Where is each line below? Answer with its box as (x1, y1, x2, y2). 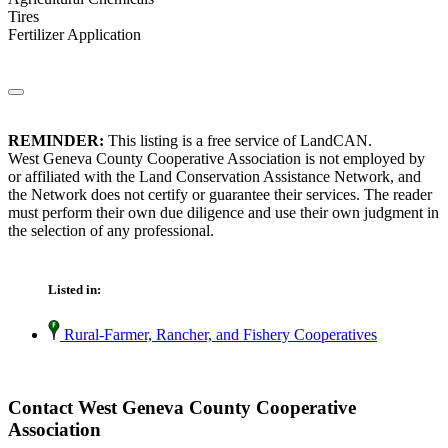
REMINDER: (8, 132, 104, 150)
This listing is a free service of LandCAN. (104, 132, 372, 150)
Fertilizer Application (8, 26, 141, 44)
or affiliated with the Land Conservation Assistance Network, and (8, 168, 421, 186)
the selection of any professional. (8, 222, 214, 240)
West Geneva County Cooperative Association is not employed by (8, 150, 425, 168)
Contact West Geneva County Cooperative (8, 397, 356, 419)
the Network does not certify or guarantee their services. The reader (8, 186, 432, 204)
